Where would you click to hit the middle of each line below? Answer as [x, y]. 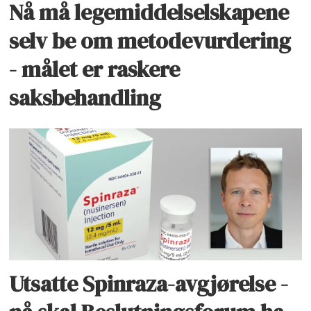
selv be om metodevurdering [150, 41]
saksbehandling [85, 98]
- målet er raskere [95, 70]
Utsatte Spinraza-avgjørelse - [149, 284]
